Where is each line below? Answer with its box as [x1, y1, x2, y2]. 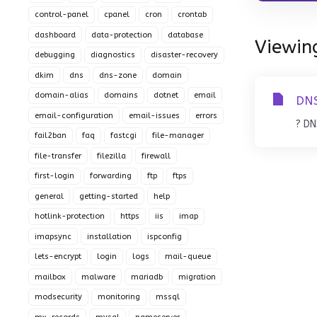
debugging [35, 50, 75, 59]
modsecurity [35, 292, 82, 301]
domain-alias [35, 91, 88, 100]
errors [195, 110, 217, 120]
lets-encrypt [35, 252, 81, 261]
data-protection [91, 30, 152, 40]
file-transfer [35, 151, 81, 161]
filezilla [97, 151, 126, 161]
